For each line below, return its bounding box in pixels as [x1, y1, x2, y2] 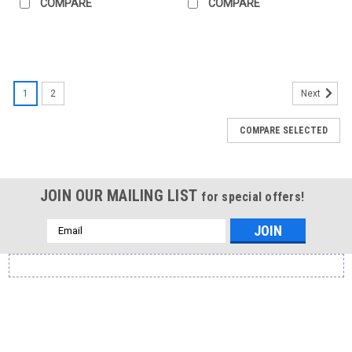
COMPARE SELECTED [240, 124, 328, 136]
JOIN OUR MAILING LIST [39, 185, 202, 205]
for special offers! [201, 189, 305, 204]
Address [46, 236, 89, 249]
